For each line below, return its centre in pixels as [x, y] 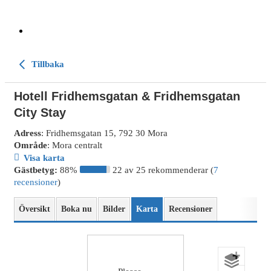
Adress [28, 133]
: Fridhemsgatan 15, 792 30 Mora [104, 133]
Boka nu [77, 209]
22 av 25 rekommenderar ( [163, 170]
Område [31, 145]
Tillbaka [47, 64]
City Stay [40, 113]
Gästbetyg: [36, 170]
